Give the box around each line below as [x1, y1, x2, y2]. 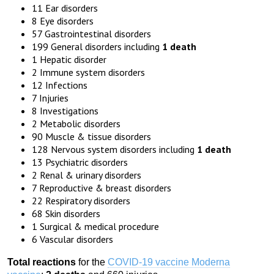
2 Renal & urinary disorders [32, 169, 141, 182]
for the [76, 257, 108, 268]
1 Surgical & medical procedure [32, 220, 159, 233]
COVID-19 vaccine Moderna [108, 257, 230, 268]
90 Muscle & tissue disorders [32, 130, 151, 143]
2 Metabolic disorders [32, 117, 120, 130]
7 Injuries [32, 92, 68, 105]
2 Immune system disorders [32, 66, 145, 79]
